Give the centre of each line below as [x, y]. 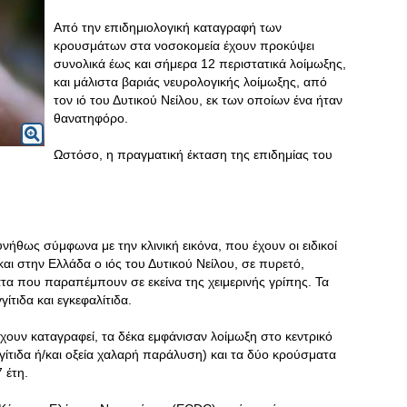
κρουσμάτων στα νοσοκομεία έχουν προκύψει [184, 45]
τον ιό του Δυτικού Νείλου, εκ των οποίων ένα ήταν [198, 100]
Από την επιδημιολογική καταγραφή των [168, 27]
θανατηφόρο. [91, 118]
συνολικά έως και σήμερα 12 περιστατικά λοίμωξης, [200, 64]
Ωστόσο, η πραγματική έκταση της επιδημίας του [193, 154]
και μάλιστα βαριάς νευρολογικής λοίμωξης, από [190, 82]
